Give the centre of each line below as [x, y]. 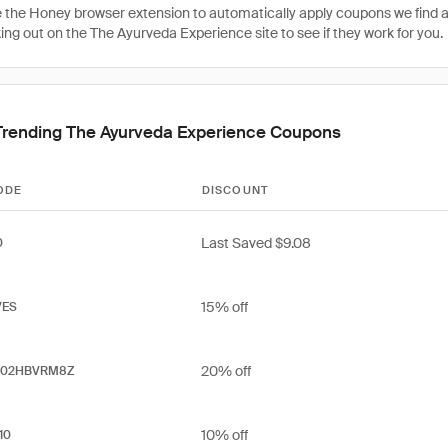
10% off [224, 435]
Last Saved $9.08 [256, 243]
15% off [224, 307]
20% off [226, 371]
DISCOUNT [235, 190]
